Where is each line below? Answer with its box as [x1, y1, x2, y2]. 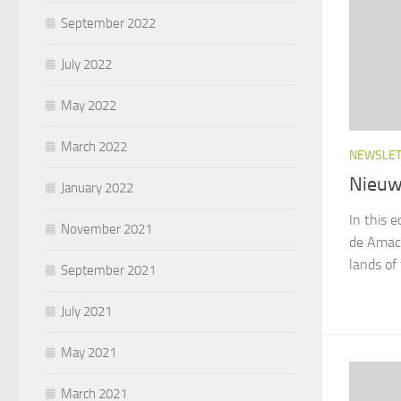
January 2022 [61, 179, 133, 196]
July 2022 [61, 55, 112, 73]
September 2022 [61, 14, 156, 31]
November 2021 [61, 220, 152, 237]
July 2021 [61, 303, 112, 320]
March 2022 [61, 138, 127, 155]
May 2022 [61, 97, 116, 114]
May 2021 [61, 344, 116, 361]
